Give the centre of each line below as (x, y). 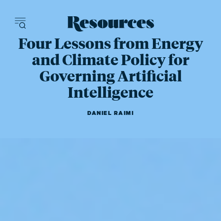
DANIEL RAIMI (110, 113)
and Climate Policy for (110, 59)
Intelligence (110, 92)
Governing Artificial (110, 75)
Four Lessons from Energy (110, 43)
